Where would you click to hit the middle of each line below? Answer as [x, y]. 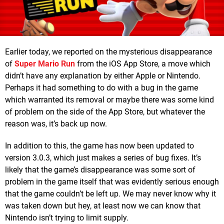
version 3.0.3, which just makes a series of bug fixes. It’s [103, 157]
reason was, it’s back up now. [56, 123]
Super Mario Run [45, 63]
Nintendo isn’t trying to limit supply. [67, 217]
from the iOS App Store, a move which [143, 63]
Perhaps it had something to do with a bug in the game [101, 87]
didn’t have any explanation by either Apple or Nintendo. [103, 75]
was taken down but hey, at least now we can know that [103, 205]
